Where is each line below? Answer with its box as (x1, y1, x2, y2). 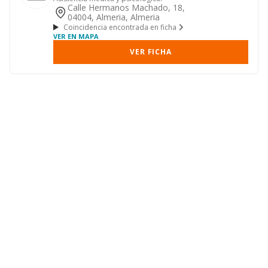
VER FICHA (130, 47, 172, 57)
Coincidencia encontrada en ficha (63, 22, 176, 32)
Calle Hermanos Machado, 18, (68, 2, 185, 13)
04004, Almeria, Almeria (68, 11, 160, 23)
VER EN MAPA (53, 32, 99, 41)
